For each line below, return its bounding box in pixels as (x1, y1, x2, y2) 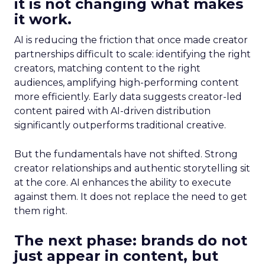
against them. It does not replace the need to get (14, 191, 247, 202)
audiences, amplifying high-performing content (14, 77, 239, 88)
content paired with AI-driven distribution (14, 105, 211, 117)
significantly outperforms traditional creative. (14, 119, 226, 131)
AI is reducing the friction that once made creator (14, 34, 248, 46)
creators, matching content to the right (14, 63, 201, 74)
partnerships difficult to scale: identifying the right (14, 49, 251, 60)
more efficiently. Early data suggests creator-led (14, 91, 242, 102)
